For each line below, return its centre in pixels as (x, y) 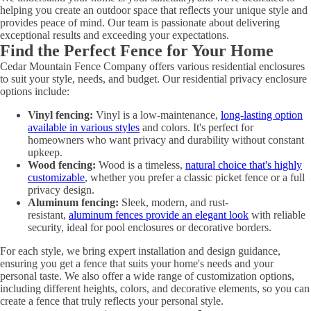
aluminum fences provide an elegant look (159, 215)
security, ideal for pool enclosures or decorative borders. (150, 227)
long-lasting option (262, 115)
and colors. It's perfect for (196, 127)
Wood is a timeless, (141, 165)
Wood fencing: (62, 165)
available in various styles (84, 127)
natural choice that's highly (244, 165)
